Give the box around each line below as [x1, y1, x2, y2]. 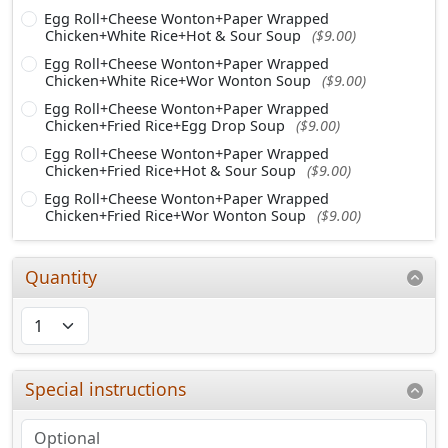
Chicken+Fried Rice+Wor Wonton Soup [45, 205, 310, 225]
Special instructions [25, 377, 187, 402]
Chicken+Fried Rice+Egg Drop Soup [45, 115, 289, 135]
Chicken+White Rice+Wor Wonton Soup [45, 70, 315, 90]
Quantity [25, 264, 98, 289]
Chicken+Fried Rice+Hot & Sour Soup [45, 160, 300, 180]
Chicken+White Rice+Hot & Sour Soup [45, 25, 305, 45]
